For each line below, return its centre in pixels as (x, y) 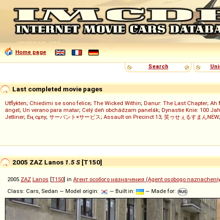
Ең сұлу (37, 117)
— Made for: (161, 191)
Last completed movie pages (56, 89)
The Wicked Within (117, 103)
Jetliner (14, 117)
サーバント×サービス (75, 117)
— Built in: (122, 191)
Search (158, 66)
